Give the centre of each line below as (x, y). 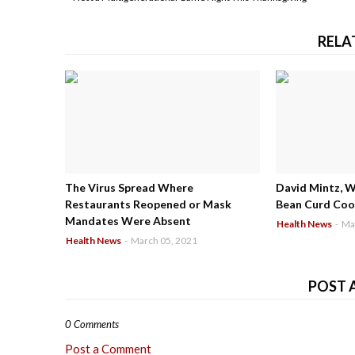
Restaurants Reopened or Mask (148, 204)
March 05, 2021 (164, 241)
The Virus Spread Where (129, 188)
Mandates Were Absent (128, 221)
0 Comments (92, 324)
